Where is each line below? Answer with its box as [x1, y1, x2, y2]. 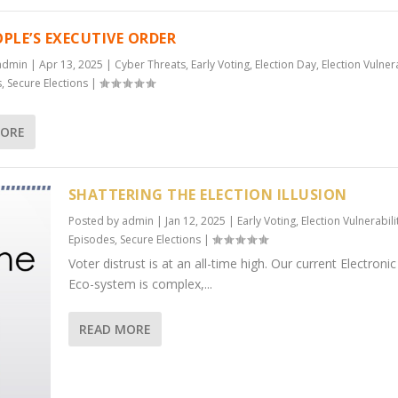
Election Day [255, 56, 317, 72]
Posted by [68, 212, 122, 228]
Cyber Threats [115, 56, 187, 72]
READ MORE [78, 320, 151, 338]
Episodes [68, 231, 115, 247]
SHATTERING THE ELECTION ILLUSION [68, 184, 347, 204]
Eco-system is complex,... [68, 275, 212, 292]
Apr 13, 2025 [39, 56, 104, 72]
